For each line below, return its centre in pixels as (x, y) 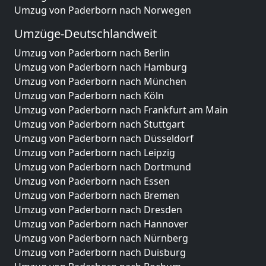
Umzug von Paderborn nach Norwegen (103, 10)
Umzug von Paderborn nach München (100, 81)
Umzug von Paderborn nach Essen (92, 181)
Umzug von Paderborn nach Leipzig (95, 153)
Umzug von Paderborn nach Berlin (92, 53)
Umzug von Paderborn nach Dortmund (103, 167)
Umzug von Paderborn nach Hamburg (101, 67)
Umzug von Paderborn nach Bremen (97, 195)
